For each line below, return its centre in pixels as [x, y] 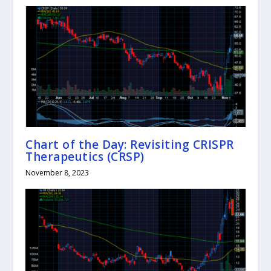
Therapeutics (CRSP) [85, 156]
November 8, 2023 [57, 172]
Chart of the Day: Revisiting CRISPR [130, 144]
